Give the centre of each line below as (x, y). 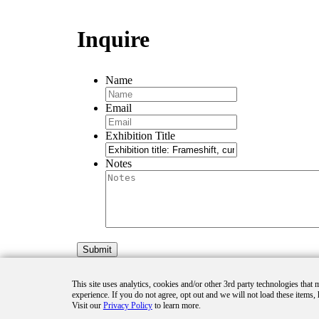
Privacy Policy (127, 305)
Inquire (113, 39)
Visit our (87, 305)
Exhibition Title (140, 135)
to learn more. (176, 305)
